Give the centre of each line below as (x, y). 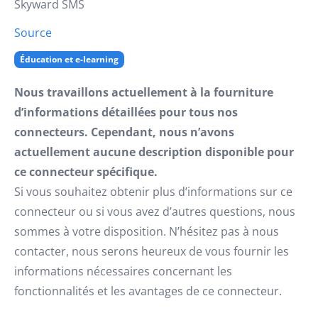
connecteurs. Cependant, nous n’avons (124, 132)
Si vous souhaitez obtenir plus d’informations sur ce (153, 192)
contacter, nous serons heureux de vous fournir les (152, 251)
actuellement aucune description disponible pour (154, 152)
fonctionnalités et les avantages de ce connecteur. (148, 291)
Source (33, 33)
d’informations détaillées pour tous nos (126, 112)
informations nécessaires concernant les (123, 271)
